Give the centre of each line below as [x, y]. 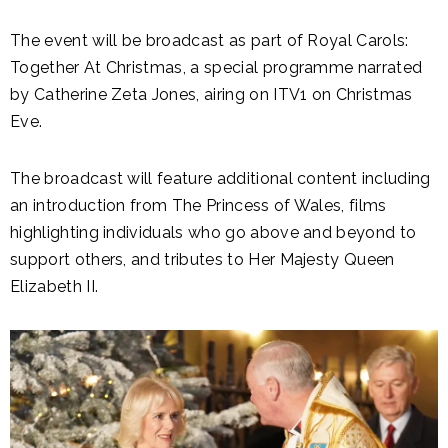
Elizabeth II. [54, 286]
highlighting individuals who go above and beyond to [213, 232]
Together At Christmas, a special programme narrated [216, 67]
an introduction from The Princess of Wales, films [198, 205]
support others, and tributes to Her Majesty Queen [202, 259]
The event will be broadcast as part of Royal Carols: [209, 40]
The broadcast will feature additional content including [220, 178]
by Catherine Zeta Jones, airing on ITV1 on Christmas [211, 94]
